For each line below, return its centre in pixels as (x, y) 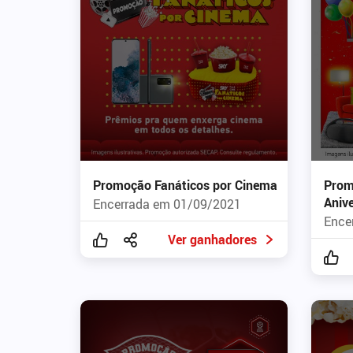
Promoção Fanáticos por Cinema (185, 185)
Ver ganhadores (212, 239)
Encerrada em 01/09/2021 (167, 204)
